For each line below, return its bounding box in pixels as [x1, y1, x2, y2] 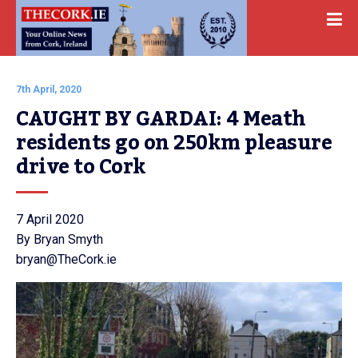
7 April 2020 [16, 212, 84, 227]
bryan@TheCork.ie [16, 252, 117, 267]
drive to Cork [16, 147, 146, 187]
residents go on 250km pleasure [16, 123, 332, 163]
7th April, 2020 [16, 84, 82, 95]
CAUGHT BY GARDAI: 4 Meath [16, 99, 306, 139]
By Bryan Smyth [16, 232, 103, 247]
